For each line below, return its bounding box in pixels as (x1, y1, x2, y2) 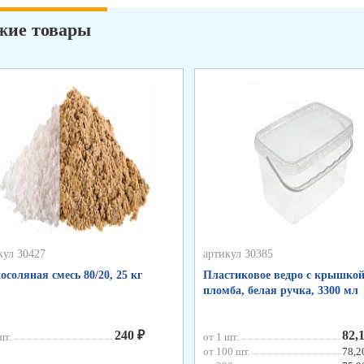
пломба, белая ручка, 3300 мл (202, 284, 358, 297)
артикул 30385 (202, 247, 273, 260)
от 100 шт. (202, 344, 250, 357)
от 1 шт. (202, 330, 239, 343)
